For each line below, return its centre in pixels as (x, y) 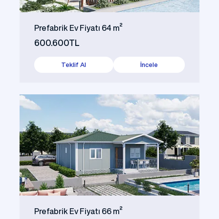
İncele (149, 65)
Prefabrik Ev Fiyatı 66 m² (78, 211)
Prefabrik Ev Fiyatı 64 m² (78, 28)
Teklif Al (74, 65)
